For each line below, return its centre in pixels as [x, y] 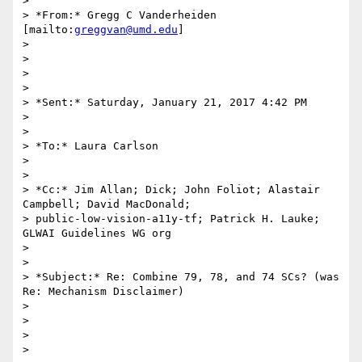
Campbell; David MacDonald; [107, 204]
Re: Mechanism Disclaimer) [103, 292]
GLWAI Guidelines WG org [97, 234]
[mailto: [48, 30]
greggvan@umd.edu [126, 30]
